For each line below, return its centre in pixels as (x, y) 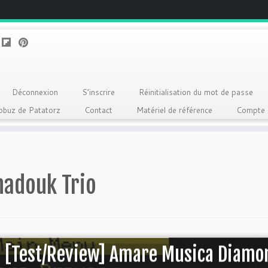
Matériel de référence (174, 110)
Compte (250, 110)
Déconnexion (35, 92)
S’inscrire (98, 92)
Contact (98, 110)
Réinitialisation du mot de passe (196, 92)
